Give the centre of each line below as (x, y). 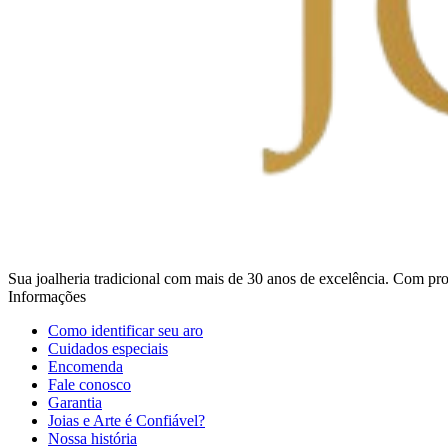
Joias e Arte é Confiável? (126, 420)
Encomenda (85, 366)
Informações (47, 296)
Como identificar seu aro (125, 330)
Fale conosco (89, 384)
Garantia (75, 402)
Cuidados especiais (108, 348)
